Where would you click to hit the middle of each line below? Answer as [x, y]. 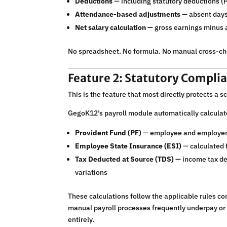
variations [91, 173]
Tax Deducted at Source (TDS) [125, 159]
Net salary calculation [111, 28]
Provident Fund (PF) [108, 133]
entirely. [81, 220]
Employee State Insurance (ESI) [128, 146]
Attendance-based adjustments [128, 14]
